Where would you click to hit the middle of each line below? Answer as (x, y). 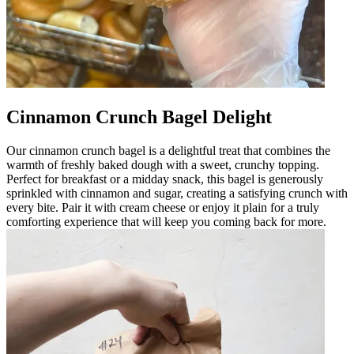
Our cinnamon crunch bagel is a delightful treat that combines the (168, 150)
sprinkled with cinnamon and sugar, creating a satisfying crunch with (177, 193)
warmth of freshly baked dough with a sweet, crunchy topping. (163, 164)
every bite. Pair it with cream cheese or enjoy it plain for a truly (163, 207)
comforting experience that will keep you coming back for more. (166, 221)
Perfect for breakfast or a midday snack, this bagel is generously (165, 179)
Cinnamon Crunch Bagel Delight (139, 117)
